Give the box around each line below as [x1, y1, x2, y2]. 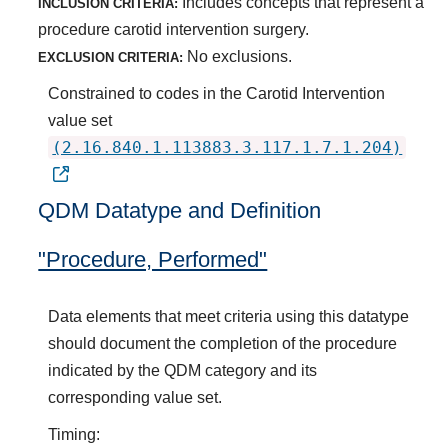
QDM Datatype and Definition [38, 197, 322, 223]
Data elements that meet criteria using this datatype [48, 307, 410, 325]
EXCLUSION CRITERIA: [38, 49, 184, 65]
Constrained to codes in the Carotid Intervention [48, 84, 386, 102]
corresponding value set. [48, 388, 223, 406]
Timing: [48, 425, 101, 443]
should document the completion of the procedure [48, 334, 398, 352]
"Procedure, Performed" [38, 246, 268, 272]
